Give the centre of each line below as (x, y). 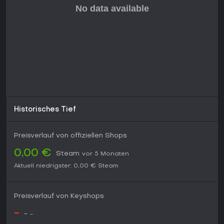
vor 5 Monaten (105, 154)
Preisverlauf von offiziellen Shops (70, 136)
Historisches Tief (45, 110)
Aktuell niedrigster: (43, 166)
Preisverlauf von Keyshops (59, 196)
